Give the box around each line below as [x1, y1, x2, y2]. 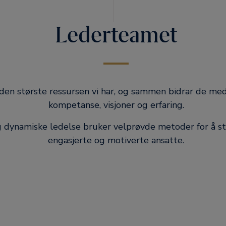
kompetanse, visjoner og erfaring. [48, 99, 184, 111]
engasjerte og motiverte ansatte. [48, 134, 185, 146]
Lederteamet [55, 21, 178, 49]
